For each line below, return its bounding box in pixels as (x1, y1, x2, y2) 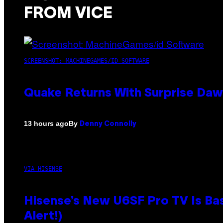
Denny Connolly (80, 120, 136, 127)
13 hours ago (24, 119, 69, 128)
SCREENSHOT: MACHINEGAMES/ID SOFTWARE (24, 57, 149, 64)
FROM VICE (24, 6, 112, 21)
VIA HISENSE (24, 165, 62, 172)
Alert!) (24, 211, 62, 222)
